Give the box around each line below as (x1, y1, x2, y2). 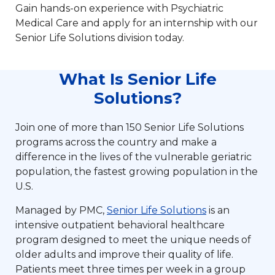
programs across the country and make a (15, 136, 217, 149)
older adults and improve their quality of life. (15, 249, 233, 261)
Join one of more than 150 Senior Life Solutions (15, 122, 244, 134)
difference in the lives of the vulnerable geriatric (15, 151, 252, 163)
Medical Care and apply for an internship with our (15, 17, 258, 29)
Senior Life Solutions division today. (15, 32, 184, 44)
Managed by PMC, (15, 204, 107, 217)
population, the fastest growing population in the (15, 166, 258, 178)
